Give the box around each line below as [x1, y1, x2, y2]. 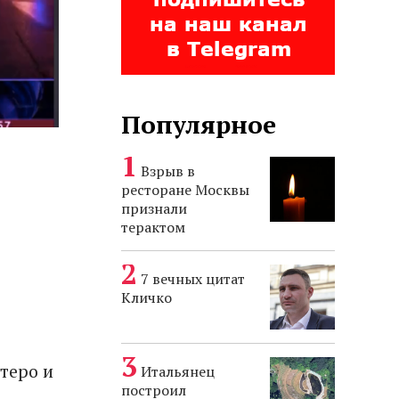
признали [121, 199, 187, 218]
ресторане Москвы [121, 180, 249, 199]
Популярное [121, 108, 276, 141]
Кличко [121, 288, 172, 307]
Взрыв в [141, 161, 195, 181]
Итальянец [141, 362, 215, 381]
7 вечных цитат [141, 269, 245, 289]
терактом [121, 217, 185, 237]
